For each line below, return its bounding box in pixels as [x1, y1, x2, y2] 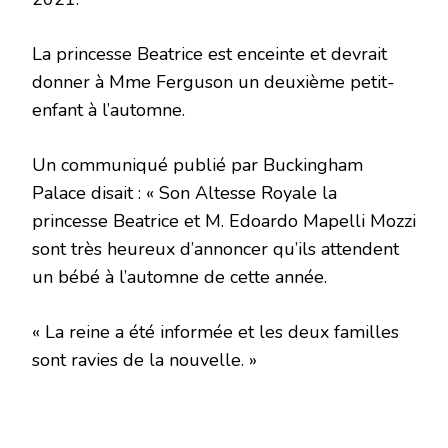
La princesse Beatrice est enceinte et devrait [32, 42, 387, 67]
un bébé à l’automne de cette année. [32, 265, 327, 290]
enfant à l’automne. [32, 98, 185, 123]
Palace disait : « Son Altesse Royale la [32, 181, 337, 206]
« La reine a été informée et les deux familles [32, 320, 399, 345]
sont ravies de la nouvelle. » [32, 348, 257, 373]
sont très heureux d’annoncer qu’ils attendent [32, 237, 399, 262]
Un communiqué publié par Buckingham [32, 153, 363, 178]
